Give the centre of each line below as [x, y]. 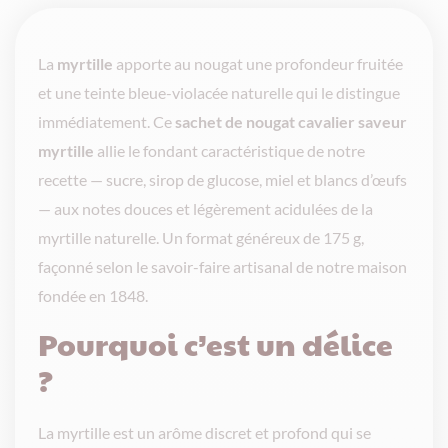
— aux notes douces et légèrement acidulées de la [205, 208]
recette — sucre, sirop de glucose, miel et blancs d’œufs [222, 179]
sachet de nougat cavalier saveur [291, 121]
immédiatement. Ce [106, 121]
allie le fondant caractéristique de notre [229, 150]
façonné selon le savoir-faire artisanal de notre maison [222, 266]
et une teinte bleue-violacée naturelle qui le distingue [219, 92]
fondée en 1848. [93, 295]
